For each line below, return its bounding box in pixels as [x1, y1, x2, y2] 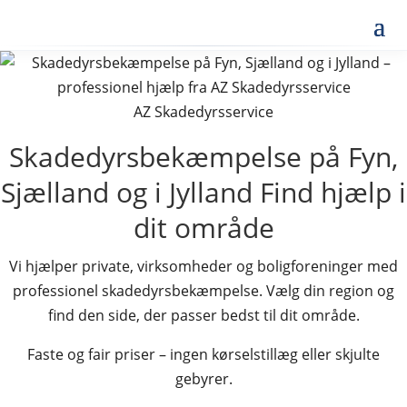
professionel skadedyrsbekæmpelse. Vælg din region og [13, 281, 394, 301]
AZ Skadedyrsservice [134, 102, 273, 122]
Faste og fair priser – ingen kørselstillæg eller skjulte [27, 344, 380, 364]
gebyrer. [174, 369, 233, 389]
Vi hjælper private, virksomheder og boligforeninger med [9, 256, 398, 276]
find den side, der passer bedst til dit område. [47, 305, 360, 325]
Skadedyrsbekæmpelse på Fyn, [9, 138, 398, 175]
